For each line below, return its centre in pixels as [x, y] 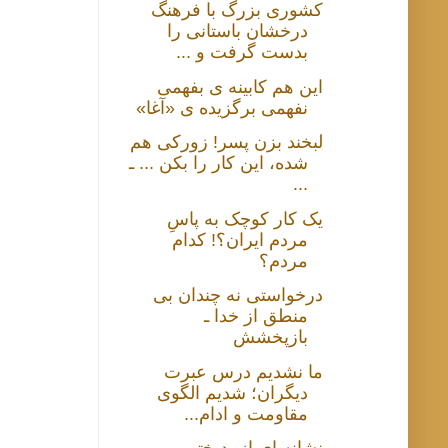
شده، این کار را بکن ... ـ [219, 163]
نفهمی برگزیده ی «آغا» [222, 107]
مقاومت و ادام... [246, 413]
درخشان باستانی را [238, 31]
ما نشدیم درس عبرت [244, 371]
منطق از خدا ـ [256, 316]
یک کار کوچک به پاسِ [245, 218]
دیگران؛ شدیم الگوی [233, 392]
